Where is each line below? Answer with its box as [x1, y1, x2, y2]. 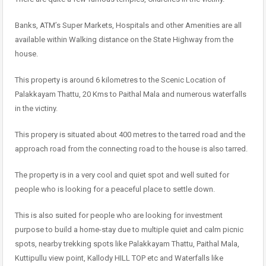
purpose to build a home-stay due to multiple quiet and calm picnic [15, 225, 243, 235]
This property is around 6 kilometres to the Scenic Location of [15, 75, 226, 85]
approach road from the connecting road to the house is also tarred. [15, 144, 248, 154]
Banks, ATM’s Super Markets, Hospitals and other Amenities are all [15, 21, 242, 30]
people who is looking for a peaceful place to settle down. [15, 185, 215, 194]
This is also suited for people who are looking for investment [15, 211, 223, 220]
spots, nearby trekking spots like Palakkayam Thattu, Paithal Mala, [15, 239, 239, 249]
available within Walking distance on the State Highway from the [15, 35, 233, 45]
